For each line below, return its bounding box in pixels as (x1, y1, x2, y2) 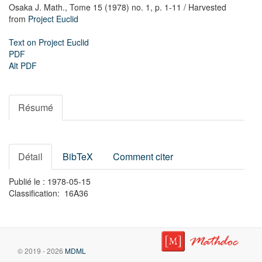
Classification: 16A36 (9, 187, 88, 199)
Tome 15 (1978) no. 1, (70, 1, 153, 13)
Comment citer (113, 150, 173, 163)
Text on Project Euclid (9, 36, 89, 48)
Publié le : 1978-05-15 (9, 175, 91, 187)
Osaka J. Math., (9, 1, 67, 13)
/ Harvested (181, 1, 226, 13)
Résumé (18, 101, 53, 114)
